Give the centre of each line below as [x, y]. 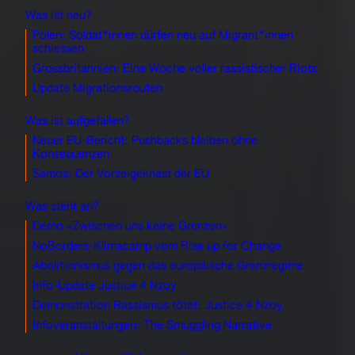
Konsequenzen [71, 154]
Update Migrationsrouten [97, 88]
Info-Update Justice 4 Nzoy [104, 286]
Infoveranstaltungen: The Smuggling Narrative [152, 325]
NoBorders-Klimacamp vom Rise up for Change [157, 246]
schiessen [58, 49]
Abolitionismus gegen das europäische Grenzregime [168, 266]
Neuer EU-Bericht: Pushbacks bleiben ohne [145, 141]
